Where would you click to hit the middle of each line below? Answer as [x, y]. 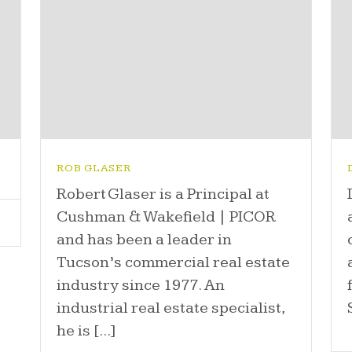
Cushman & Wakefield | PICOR [166, 217]
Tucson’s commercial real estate [173, 263]
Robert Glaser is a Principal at [163, 194]
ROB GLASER [93, 169]
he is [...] [86, 331]
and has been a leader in [144, 240]
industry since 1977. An [140, 286]
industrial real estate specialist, [170, 308]
